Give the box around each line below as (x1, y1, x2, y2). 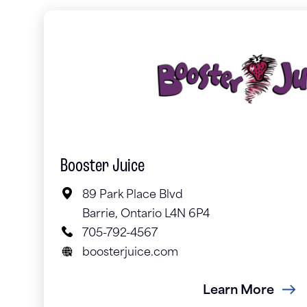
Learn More (203, 284, 274, 298)
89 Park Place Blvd (82, 190, 183, 201)
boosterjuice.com (82, 247, 178, 259)
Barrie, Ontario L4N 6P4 (82, 209, 210, 221)
